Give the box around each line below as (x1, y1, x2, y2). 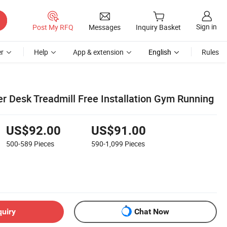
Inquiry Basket (136, 22, 181, 32)
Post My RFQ (32, 22, 73, 32)
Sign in (196, 22, 217, 32)
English (148, 47, 171, 57)
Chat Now (134, 207, 169, 217)
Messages (89, 22, 121, 32)
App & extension (73, 47, 124, 57)
